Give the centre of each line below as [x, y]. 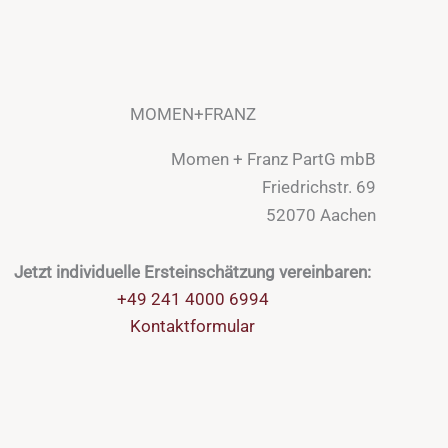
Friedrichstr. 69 [318, 187]
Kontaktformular [193, 325]
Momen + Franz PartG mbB [273, 159]
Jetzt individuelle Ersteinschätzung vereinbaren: [193, 271]
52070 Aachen [320, 215]
